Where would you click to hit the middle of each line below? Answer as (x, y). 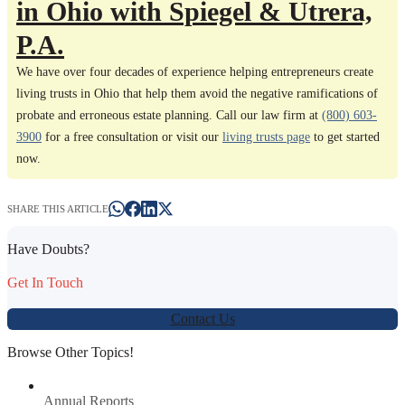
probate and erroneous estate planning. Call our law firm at (169, 116)
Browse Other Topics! (71, 353)
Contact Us (202, 318)
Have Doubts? (48, 249)
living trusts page (266, 137)
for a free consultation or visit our (132, 137)
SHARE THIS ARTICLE (58, 209)
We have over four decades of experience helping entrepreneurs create (195, 72)
